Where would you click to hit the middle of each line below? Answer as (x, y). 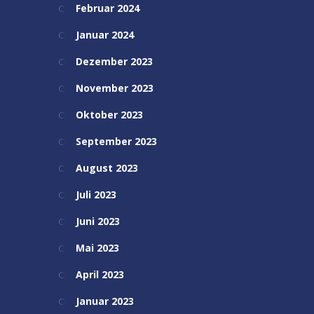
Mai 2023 (97, 248)
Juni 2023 (97, 221)
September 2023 (116, 141)
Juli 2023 (96, 194)
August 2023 (107, 168)
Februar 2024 (107, 8)
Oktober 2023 (109, 115)
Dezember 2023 (114, 61)
